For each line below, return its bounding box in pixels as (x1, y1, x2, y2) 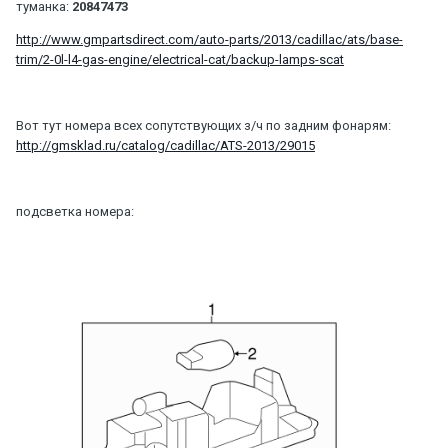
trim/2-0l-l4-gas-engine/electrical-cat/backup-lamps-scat (16, 51, 344, 67)
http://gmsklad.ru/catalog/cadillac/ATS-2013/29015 (16, 137, 315, 153)
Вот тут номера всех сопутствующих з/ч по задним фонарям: (16, 117, 391, 133)
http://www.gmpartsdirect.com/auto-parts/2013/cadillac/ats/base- (16, 31, 403, 47)
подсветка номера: (16, 203, 134, 219)
